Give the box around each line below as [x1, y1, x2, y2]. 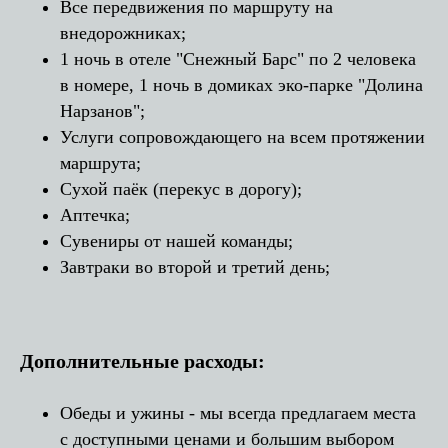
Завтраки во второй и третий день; [60, 256, 330, 277]
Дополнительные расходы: [20, 349, 265, 372]
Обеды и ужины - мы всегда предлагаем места [60, 402, 416, 423]
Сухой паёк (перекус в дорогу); [60, 178, 302, 199]
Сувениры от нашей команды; [60, 230, 293, 251]
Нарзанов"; [60, 100, 145, 121]
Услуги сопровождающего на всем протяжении [60, 126, 425, 147]
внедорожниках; [60, 22, 186, 43]
